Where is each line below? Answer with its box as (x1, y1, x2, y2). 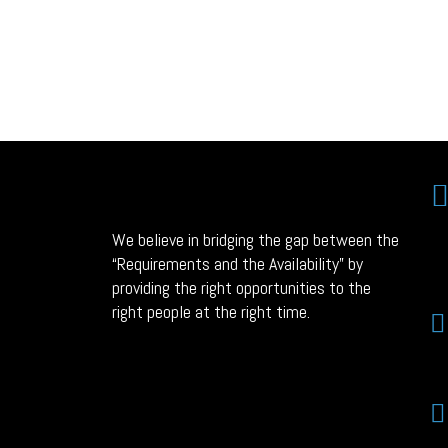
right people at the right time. (112, 300, 310, 324)
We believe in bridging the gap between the (112, 228, 399, 252)
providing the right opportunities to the (112, 276, 371, 300)
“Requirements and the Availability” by (112, 252, 363, 276)
